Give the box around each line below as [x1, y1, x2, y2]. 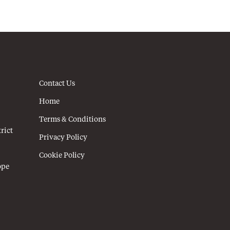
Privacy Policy [39, 134, 87, 142]
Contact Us [39, 80, 75, 88]
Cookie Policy [39, 152, 85, 160]
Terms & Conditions [39, 116, 106, 124]
